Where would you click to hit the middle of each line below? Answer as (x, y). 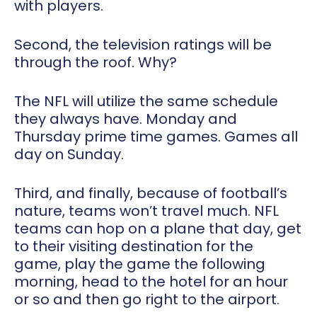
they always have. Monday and (126, 119)
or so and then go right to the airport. (147, 300)
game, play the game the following (140, 264)
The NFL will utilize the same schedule (146, 102)
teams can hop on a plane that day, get (158, 229)
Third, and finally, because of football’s (151, 194)
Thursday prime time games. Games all (156, 137)
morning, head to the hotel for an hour (151, 282)
